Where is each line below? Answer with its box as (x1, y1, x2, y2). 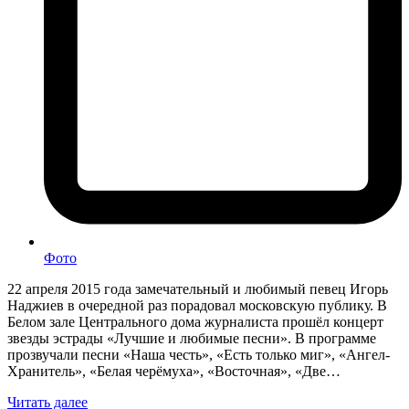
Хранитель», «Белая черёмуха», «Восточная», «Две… (7, 362, 341, 379)
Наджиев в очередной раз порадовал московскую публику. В (7, 297, 387, 313)
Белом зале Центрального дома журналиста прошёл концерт (7, 313, 383, 330)
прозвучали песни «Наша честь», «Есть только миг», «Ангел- (7, 346, 390, 362)
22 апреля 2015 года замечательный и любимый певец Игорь (7, 280, 388, 297)
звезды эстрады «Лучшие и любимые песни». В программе (7, 330, 376, 346)
